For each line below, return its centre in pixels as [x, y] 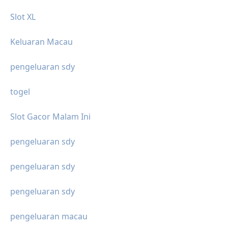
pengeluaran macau [49, 216]
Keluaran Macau [41, 41]
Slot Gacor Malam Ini [50, 116]
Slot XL [23, 17]
